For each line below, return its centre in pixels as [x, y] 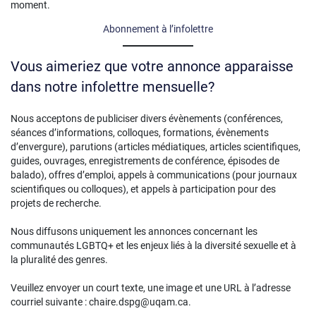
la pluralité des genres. [59, 259]
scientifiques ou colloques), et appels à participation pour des [143, 189]
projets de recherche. [56, 203]
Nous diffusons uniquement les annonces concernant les [134, 231]
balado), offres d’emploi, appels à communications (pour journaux [154, 175]
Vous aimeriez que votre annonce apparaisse [152, 67]
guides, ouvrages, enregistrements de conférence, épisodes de [145, 160]
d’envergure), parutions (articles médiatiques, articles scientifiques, [156, 146]
